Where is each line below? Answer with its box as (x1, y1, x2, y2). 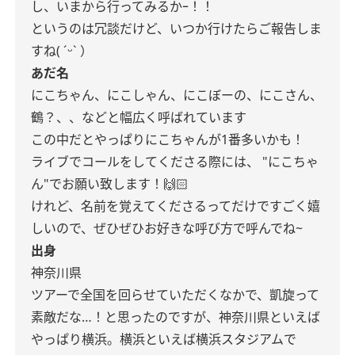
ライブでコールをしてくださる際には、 (31, 153, 259, 170)
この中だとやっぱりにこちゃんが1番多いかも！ (31, 131, 304, 148)
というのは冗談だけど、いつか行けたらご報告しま (31, 20, 322, 37)
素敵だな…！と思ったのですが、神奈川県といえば (31, 308, 320, 326)
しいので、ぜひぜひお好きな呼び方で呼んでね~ (31, 219, 303, 237)
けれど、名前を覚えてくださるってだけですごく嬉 (31, 197, 320, 215)
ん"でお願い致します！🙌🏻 (31, 175, 189, 193)
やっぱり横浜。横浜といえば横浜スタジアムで (31, 330, 296, 348)
